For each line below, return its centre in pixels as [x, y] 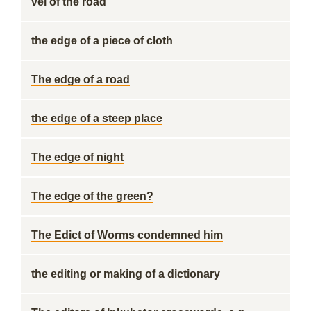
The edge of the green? [92, 196]
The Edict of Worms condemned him [127, 235]
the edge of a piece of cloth [102, 41]
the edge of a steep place [97, 118]
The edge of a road [81, 79]
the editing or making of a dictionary [126, 274]
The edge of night [77, 157]
